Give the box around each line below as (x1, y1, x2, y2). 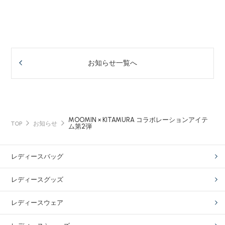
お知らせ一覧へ (88, 59, 137, 68)
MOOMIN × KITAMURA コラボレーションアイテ (68, 116, 208, 124)
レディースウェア (11, 199, 64, 206)
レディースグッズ (11, 176, 64, 183)
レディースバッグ (11, 153, 64, 160)
